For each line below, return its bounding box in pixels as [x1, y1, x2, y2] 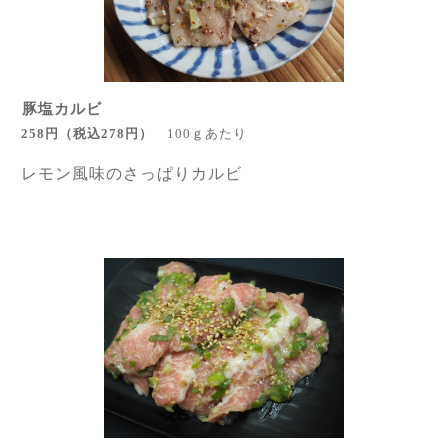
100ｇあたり [167, 126, 247, 141]
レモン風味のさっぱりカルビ [21, 165, 242, 182]
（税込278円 [59, 126, 139, 141]
